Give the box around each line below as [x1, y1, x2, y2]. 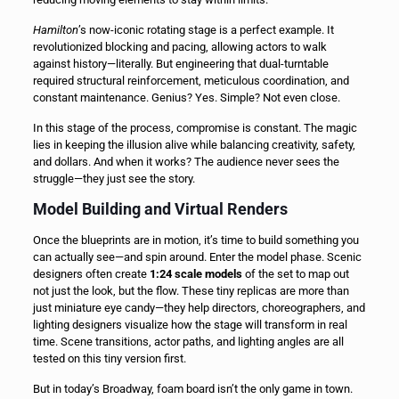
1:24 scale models [149, 267, 242, 281]
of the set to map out [241, 267, 349, 281]
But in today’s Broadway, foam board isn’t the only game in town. [32, 382, 353, 396]
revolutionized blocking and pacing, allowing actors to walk [32, 40, 327, 54]
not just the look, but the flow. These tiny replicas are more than [32, 284, 349, 298]
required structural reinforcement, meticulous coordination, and [32, 74, 349, 88]
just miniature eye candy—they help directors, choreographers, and [32, 301, 365, 315]
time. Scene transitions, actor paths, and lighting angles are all [32, 335, 344, 349]
